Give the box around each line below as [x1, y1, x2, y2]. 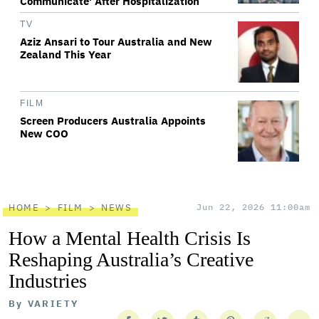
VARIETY [27, 298, 79, 310]
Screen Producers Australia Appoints [20, 114, 206, 127]
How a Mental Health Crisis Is [9, 227, 251, 249]
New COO [20, 127, 68, 140]
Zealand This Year [20, 48, 111, 61]
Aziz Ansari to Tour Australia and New [20, 35, 212, 48]
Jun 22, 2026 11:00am [197, 202, 310, 212]
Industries [9, 270, 87, 292]
